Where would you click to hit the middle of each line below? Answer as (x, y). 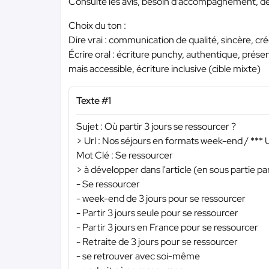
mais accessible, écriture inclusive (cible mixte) (165, 69)
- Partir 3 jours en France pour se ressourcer (167, 227)
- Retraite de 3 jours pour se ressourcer (157, 241)
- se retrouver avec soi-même (138, 256)
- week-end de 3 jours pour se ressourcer (161, 198)
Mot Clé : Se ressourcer (125, 155)
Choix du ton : (97, 26)
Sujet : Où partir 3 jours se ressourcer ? (156, 126)
